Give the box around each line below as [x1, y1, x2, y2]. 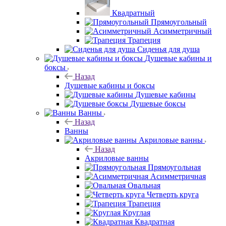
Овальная [128, 181, 160, 190]
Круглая [123, 208, 150, 217]
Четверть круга [147, 190, 199, 199]
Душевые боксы [130, 99, 186, 108]
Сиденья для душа [137, 44, 200, 53]
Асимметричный [153, 26, 212, 35]
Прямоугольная [148, 162, 201, 172]
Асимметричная [150, 172, 206, 181]
